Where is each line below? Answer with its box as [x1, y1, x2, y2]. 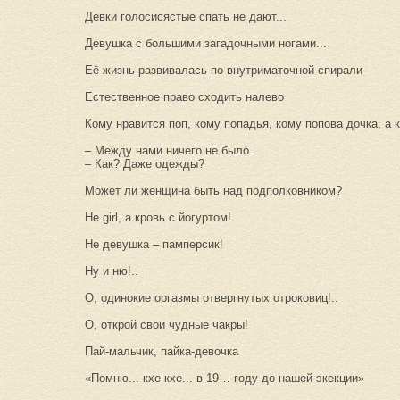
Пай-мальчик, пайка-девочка [85, 345, 238, 359]
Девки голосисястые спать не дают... [85, 10, 287, 24]
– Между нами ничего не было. [85, 144, 253, 158]
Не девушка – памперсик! [85, 237, 223, 252]
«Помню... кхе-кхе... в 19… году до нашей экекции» [85, 371, 364, 386]
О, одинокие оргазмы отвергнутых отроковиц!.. [85, 291, 338, 305]
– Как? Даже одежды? [85, 157, 204, 171]
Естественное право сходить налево [85, 90, 284, 104]
